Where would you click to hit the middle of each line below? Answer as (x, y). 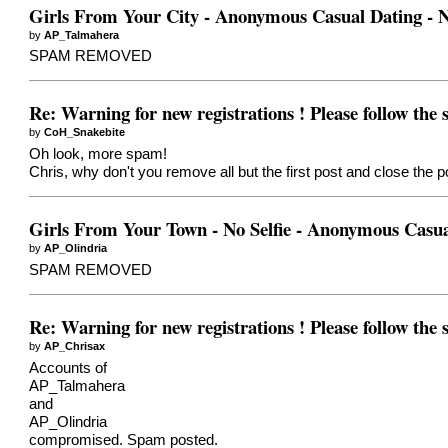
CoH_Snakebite (85, 132)
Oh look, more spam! (98, 154)
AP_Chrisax (75, 346)
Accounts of (68, 367)
